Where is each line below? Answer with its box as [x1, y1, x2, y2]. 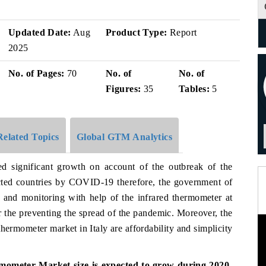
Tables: [179, 84, 210, 94]
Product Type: [106, 27, 167, 37]
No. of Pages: [8, 68, 65, 78]
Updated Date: [8, 27, 71, 37]
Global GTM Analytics [76, 131, 173, 142]
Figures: [106, 84, 141, 94]
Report [167, 27, 197, 37]
